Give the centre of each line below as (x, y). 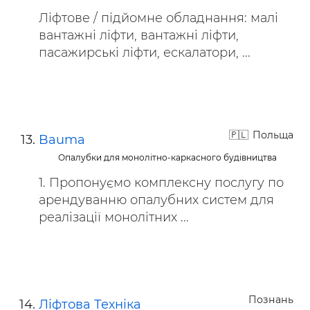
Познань (271, 300)
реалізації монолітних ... (114, 217)
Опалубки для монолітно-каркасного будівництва (168, 157)
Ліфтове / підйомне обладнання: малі (158, 18)
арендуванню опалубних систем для (156, 200)
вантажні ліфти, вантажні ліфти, (139, 35)
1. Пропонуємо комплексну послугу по (161, 183)
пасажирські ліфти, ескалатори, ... (145, 53)
